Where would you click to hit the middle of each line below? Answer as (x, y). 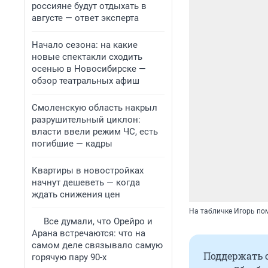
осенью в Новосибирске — (89, 69)
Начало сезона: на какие (85, 45)
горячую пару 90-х (69, 257)
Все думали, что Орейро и (98, 221)
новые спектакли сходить (87, 57)
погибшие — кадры (72, 144)
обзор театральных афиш (86, 81)
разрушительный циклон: (86, 120)
